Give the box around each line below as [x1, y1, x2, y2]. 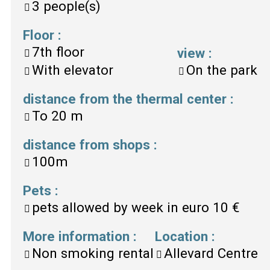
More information [23, 228, 133, 244]
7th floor [32, 43, 84, 60]
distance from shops [23, 136, 154, 152]
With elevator [32, 61, 113, 78]
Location [155, 228, 212, 244]
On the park [186, 61, 257, 78]
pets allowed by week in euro [32, 199, 209, 215]
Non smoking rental [32, 245, 154, 261]
